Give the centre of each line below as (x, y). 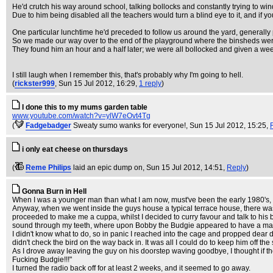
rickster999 (35, 83)
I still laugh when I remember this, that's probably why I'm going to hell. (128, 75)
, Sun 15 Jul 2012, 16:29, (97, 83)
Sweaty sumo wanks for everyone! (129, 126)
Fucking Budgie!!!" (42, 260)
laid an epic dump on (108, 168)
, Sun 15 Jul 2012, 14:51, (185, 168)
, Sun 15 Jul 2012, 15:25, (228, 126)
